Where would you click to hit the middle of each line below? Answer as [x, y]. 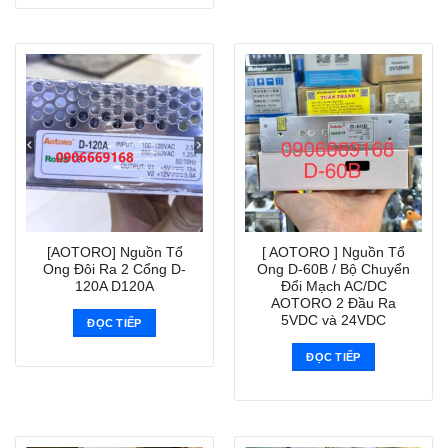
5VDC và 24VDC [333, 320]
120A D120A [114, 286]
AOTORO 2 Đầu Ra [333, 303]
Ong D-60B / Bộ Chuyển [333, 269]
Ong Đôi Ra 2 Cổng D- [114, 269]
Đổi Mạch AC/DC [333, 286]
